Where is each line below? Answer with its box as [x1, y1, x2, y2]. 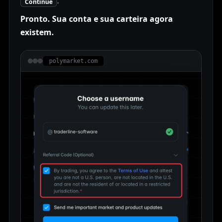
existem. [20, 27, 54, 38]
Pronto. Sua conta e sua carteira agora [20, 13, 173, 25]
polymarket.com [49, 57, 98, 65]
